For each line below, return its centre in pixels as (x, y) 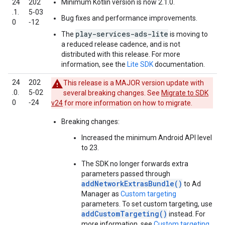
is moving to (188, 34)
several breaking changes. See (112, 93)
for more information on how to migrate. (128, 103)
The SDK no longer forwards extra (135, 164)
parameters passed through (126, 174)
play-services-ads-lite (122, 34)
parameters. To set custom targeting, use (147, 204)
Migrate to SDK (185, 93)
